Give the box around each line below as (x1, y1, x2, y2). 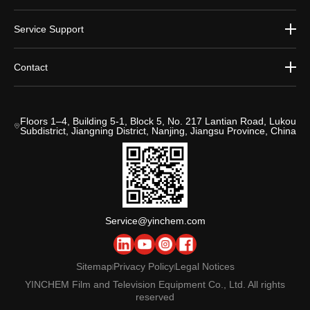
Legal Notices (174, 261, 235, 273)
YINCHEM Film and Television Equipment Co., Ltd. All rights (25, 279, 285, 291)
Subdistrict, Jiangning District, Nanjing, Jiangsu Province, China (19, 125, 296, 137)
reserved (136, 291, 174, 303)
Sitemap (75, 261, 112, 273)
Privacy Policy (113, 261, 174, 273)
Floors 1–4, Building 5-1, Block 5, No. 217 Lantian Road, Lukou (19, 116, 296, 127)
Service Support (14, 24, 84, 35)
